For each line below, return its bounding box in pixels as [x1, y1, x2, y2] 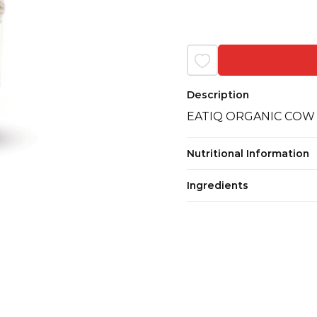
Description [187, 88, 249, 101]
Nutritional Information [187, 146, 309, 160]
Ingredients [187, 178, 248, 192]
